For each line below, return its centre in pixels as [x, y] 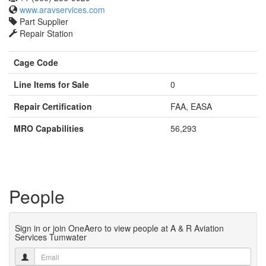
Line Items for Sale [51, 84]
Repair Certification [53, 106]
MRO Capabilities [49, 128]
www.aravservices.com [62, 9]
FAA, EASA [191, 106]
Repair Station [45, 33]
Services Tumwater [51, 237]
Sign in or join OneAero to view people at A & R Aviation [119, 228]
